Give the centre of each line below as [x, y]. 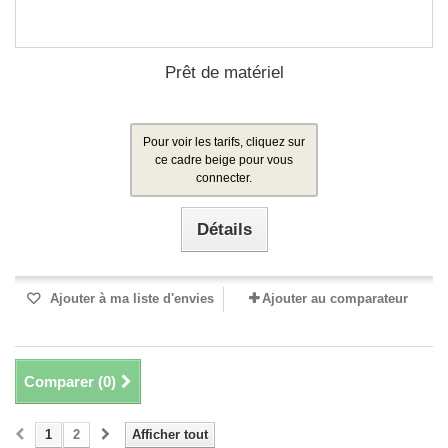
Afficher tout [170, 434]
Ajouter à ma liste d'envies [130, 298]
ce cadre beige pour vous [224, 160]
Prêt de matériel [224, 72]
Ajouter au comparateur [335, 298]
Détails [224, 229]
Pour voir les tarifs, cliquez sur [224, 142]
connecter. [224, 178]
